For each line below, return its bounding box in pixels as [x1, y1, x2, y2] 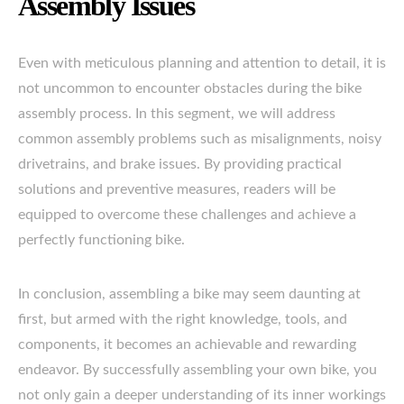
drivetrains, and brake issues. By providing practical [18, 157, 342, 171]
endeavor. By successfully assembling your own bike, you [18, 363, 377, 377]
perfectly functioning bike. [18, 233, 185, 247]
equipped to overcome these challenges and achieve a [18, 207, 356, 222]
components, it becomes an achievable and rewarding [18, 337, 356, 352]
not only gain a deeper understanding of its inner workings [18, 388, 386, 402]
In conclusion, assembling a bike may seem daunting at [18, 287, 361, 301]
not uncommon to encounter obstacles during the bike [18, 81, 362, 96]
